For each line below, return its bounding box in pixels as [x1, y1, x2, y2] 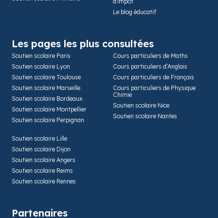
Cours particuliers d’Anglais [113, 62, 187, 70]
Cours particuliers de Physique [113, 84, 196, 91]
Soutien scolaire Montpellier [12, 105, 87, 113]
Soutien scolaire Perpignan [12, 116, 84, 124]
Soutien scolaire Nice [113, 101, 169, 109]
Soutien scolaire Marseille [12, 84, 80, 91]
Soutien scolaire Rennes [12, 177, 76, 185]
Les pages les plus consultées [12, 37, 154, 50]
